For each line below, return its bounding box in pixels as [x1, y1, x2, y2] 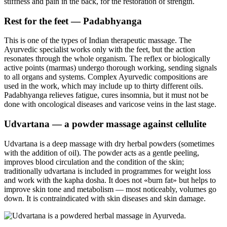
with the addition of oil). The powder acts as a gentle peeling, [4, 148, 199, 157]
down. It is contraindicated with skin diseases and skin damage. [4, 194, 206, 203]
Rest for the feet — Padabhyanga [4, 15, 142, 26]
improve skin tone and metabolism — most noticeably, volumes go [4, 184, 216, 194]
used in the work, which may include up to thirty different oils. [4, 82, 203, 91]
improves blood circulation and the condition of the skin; [4, 157, 184, 166]
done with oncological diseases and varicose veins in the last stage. [4, 100, 216, 109]
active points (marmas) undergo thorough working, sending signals [4, 63, 217, 72]
